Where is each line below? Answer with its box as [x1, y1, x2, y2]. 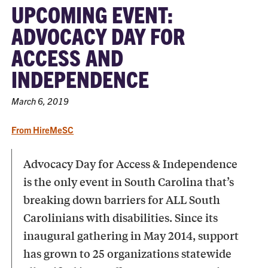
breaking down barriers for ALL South [23, 190, 221, 208]
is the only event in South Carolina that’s [23, 172, 234, 190]
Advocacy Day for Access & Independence [23, 154, 238, 172]
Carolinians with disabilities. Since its [23, 208, 218, 226]
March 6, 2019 [11, 95, 69, 106]
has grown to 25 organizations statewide [23, 244, 232, 261]
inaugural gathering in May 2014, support [23, 226, 239, 243]
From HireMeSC [11, 123, 74, 135]
